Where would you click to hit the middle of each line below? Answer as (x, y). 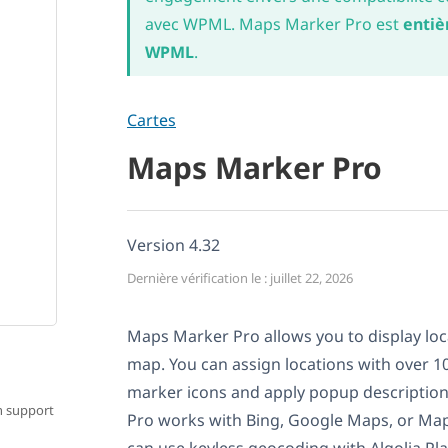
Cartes (151, 120)
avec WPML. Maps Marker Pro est (272, 24)
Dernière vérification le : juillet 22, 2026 (240, 278)
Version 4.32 (173, 245)
